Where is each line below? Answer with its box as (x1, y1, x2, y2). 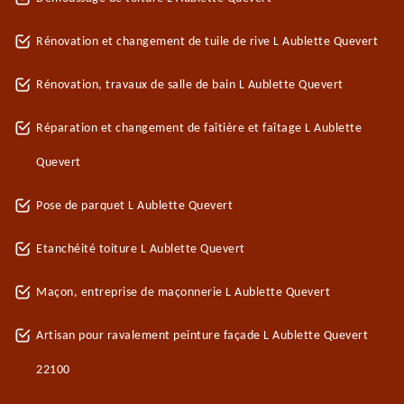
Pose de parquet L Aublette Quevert (36, 199, 233, 213)
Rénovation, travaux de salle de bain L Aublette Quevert (36, 78, 344, 92)
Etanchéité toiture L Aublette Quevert (36, 243, 245, 256)
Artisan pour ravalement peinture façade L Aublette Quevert (36, 329, 368, 343)
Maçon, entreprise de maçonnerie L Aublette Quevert (36, 286, 330, 299)
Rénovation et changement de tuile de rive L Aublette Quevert (36, 35, 378, 49)
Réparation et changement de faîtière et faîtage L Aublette (36, 122, 362, 135)
